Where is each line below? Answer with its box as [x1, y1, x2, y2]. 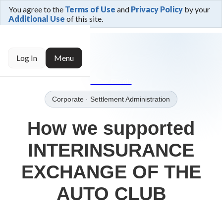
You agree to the [8, 4, 65, 14]
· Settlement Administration [84, 95, 170, 103]
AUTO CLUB [56, 183, 166, 204]
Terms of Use [65, 4, 115, 14]
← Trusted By [30, 18, 71, 26]
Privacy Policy [131, 4, 183, 14]
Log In [16, 53, 37, 63]
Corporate [52, 95, 84, 103]
